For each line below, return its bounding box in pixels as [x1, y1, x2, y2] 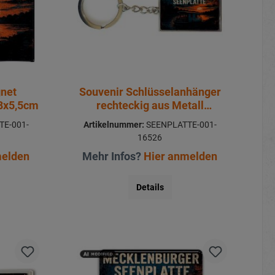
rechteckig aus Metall [96, 98, 204, 112]
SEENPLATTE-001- [144, 119, 217, 130]
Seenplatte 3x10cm [102, 112, 198, 125]
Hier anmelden [144, 149, 218, 163]
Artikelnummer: [83, 119, 144, 130]
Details [136, 182, 164, 192]
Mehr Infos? [82, 149, 144, 163]
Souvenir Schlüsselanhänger [79, 85, 221, 98]
